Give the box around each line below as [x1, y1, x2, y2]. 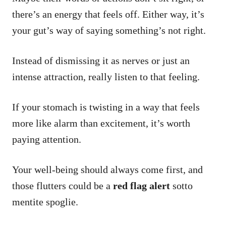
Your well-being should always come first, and [12, 163, 203, 175]
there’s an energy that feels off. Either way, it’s [12, 8, 204, 20]
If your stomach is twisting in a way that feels [12, 101, 200, 112]
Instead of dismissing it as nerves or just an [12, 54, 190, 66]
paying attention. [12, 133, 84, 145]
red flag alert [113, 180, 170, 191]
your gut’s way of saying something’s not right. [12, 24, 206, 36]
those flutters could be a [12, 180, 113, 191]
